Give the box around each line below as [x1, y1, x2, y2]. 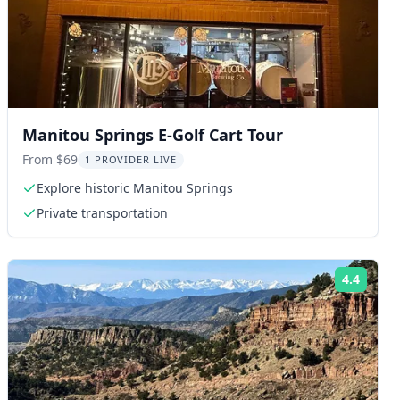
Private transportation [37, 204, 168, 221]
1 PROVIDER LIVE [85, 152, 178, 166]
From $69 [22, 150, 78, 168]
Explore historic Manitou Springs [37, 179, 233, 196]
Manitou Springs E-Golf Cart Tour [22, 123, 283, 146]
